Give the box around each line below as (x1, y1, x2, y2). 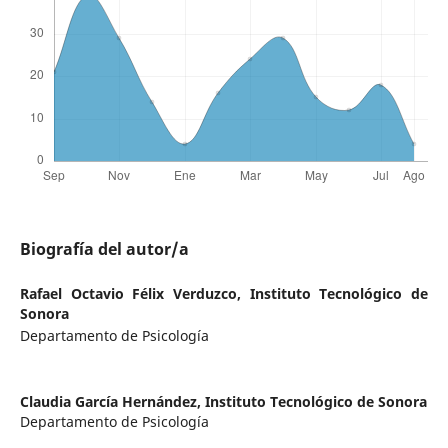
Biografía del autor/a (19, 238, 189, 261)
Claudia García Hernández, (19, 392, 205, 412)
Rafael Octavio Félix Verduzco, (19, 284, 250, 304)
